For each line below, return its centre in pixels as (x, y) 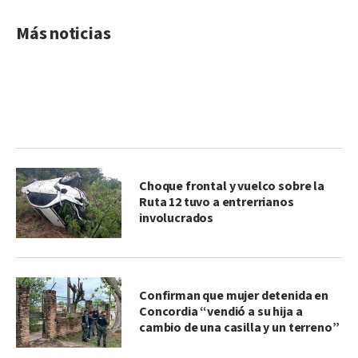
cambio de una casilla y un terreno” (239, 328)
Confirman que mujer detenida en (234, 296)
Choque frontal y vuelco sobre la (232, 186)
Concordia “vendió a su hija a (221, 312)
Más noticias (64, 34)
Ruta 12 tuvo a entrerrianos (217, 202)
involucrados (177, 218)
